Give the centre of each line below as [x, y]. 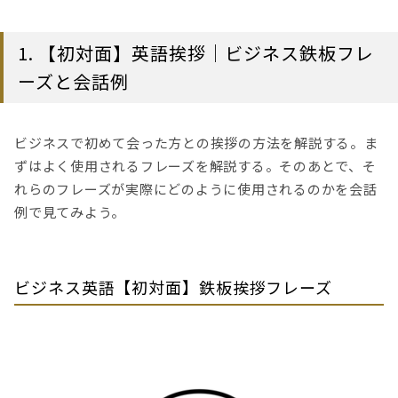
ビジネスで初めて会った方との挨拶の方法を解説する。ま [196, 142]
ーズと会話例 [73, 81]
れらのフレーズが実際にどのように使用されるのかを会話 [196, 188]
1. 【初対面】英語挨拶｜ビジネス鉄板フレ [196, 52]
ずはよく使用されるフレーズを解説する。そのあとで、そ [195, 165]
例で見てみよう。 [70, 211]
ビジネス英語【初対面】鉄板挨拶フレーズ [174, 287]
